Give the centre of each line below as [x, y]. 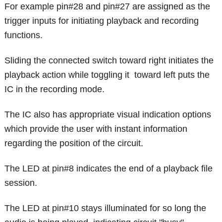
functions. [24, 35]
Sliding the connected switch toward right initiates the [109, 60]
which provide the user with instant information [96, 129]
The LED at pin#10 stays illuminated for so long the [106, 208]
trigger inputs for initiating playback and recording [102, 21]
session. [21, 183]
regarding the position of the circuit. [74, 143]
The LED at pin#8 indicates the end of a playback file [109, 168]
